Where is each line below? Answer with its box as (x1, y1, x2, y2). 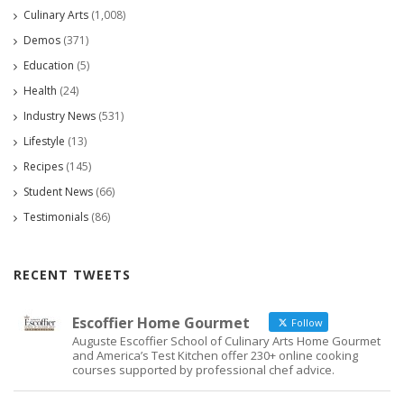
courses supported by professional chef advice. (72, 361, 335, 378)
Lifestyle (23, 133, 65, 149)
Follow (289, 315, 323, 329)
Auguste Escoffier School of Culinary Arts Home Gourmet (72, 332, 381, 349)
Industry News (23, 107, 96, 124)
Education (23, 57, 74, 73)
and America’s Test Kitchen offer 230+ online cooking (72, 346, 358, 363)
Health (23, 82, 57, 98)
